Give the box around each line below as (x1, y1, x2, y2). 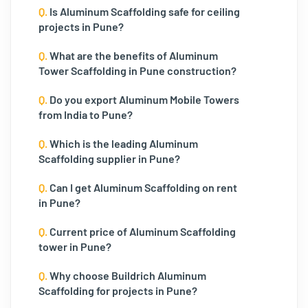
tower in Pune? (38, 240, 111, 253)
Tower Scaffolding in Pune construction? (38, 64, 236, 77)
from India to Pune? (38, 108, 133, 121)
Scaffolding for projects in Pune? (38, 284, 197, 297)
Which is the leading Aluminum (47, 137, 198, 150)
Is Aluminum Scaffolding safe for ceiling (47, 5, 240, 18)
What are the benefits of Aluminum (47, 49, 218, 62)
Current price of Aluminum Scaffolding (47, 225, 236, 238)
